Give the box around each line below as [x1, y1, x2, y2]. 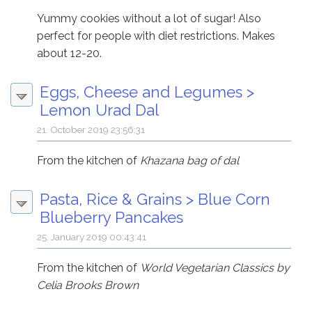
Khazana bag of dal [140, 153, 240, 167]
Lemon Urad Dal [40, 100, 159, 119]
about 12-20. [37, 46, 102, 60]
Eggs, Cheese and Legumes [40, 82, 242, 101]
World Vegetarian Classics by [140, 260, 290, 274]
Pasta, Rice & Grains [40, 189, 182, 208]
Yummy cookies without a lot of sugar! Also [37, 11, 262, 25]
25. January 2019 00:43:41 [37, 231, 147, 242]
